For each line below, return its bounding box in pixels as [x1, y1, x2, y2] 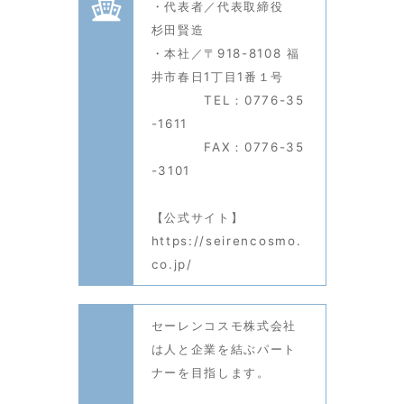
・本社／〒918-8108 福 [151, 45, 300, 60]
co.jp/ [151, 256, 193, 271]
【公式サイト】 [151, 209, 244, 225]
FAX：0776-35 [151, 139, 305, 154]
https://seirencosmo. [151, 233, 302, 248]
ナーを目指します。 [151, 364, 271, 380]
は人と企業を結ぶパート [151, 341, 298, 356]
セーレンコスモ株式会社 [151, 317, 298, 333]
